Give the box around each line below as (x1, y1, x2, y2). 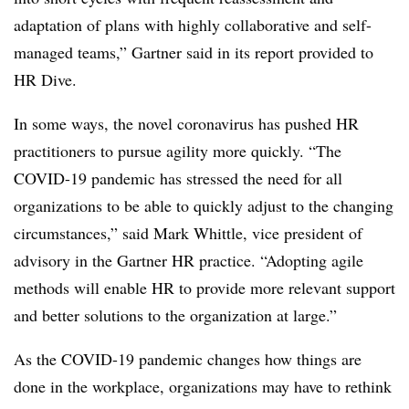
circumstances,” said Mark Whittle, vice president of (14, 221, 362, 244)
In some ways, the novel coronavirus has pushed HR (14, 111, 359, 134)
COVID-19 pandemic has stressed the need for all (14, 166, 342, 189)
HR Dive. (14, 68, 77, 90)
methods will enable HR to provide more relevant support (14, 276, 395, 299)
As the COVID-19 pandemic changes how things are (14, 347, 362, 370)
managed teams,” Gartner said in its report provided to (14, 40, 373, 63)
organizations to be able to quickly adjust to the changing (14, 194, 393, 216)
